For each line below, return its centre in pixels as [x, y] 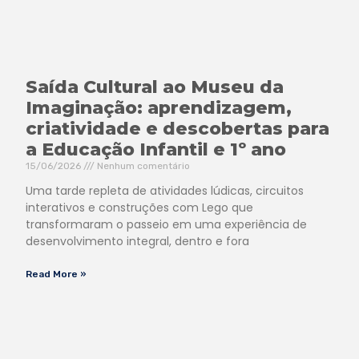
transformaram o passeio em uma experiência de [166, 224]
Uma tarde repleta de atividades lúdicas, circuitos [165, 190]
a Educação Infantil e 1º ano [156, 149]
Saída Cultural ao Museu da [155, 87]
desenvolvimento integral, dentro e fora [137, 241]
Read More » [56, 274]
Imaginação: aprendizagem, [159, 107]
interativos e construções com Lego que [139, 207]
